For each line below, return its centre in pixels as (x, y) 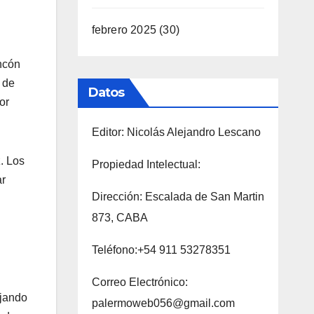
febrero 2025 (124, 29)
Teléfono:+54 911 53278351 (161, 250)
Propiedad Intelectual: (146, 164)
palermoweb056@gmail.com (163, 303)
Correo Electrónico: (139, 282)
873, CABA (120, 217)
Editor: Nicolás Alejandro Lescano (176, 132)
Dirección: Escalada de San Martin (178, 196)
